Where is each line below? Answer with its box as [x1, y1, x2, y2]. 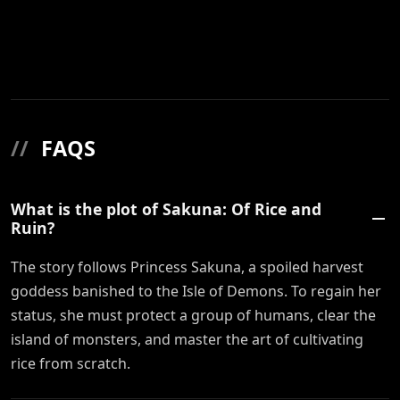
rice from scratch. [11, 354, 130, 374]
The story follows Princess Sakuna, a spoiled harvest [11, 257, 363, 278]
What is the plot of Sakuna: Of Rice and [11, 198, 321, 221]
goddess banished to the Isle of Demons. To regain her [11, 281, 381, 302]
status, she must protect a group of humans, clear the [11, 305, 376, 326]
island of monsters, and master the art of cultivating [11, 329, 363, 350]
